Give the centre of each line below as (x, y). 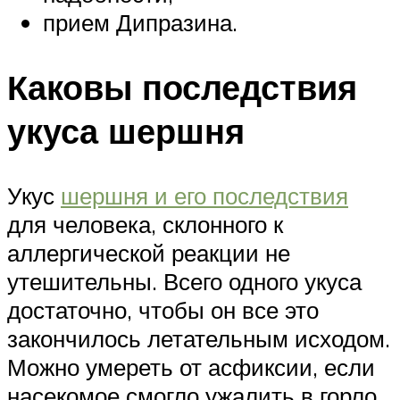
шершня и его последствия (204, 196)
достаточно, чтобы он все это (163, 310)
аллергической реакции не (149, 253)
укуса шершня (126, 131)
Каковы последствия (182, 87)
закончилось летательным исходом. (199, 339)
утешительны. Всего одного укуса (184, 282)
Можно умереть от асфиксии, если (191, 367)
